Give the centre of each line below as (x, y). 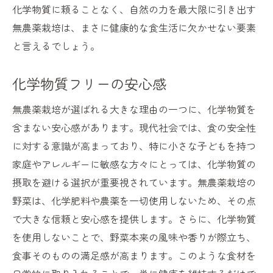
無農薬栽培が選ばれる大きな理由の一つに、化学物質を (134, 109)
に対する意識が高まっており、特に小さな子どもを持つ (134, 146)
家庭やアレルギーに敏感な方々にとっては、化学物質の (134, 164)
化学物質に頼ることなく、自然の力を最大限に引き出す (134, 9)
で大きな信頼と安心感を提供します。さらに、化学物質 (134, 219)
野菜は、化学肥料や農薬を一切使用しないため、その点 (134, 201)
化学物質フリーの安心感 (89, 84)
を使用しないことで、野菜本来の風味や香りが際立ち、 (134, 237)
